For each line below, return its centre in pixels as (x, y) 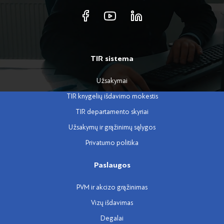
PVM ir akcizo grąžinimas (112, 187)
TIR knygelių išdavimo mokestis (112, 96)
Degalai (112, 218)
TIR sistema (112, 59)
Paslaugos (112, 165)
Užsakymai (112, 81)
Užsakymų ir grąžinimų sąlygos (112, 127)
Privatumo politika (112, 143)
